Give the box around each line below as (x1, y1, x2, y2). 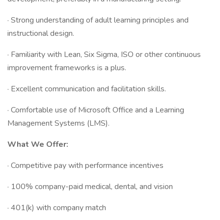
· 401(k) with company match (7, 202, 106, 213)
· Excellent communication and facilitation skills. (7, 83, 166, 94)
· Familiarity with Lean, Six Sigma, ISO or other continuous (7, 49, 201, 60)
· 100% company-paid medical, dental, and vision (7, 181, 173, 192)
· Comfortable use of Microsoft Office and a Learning (7, 105, 184, 115)
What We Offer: (7, 139, 68, 150)
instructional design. (7, 28, 74, 39)
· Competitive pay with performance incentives (7, 160, 164, 171)
